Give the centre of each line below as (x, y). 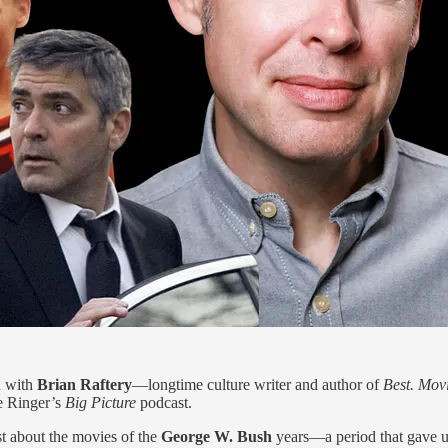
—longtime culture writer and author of (257, 384)
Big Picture (100, 402)
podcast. (164, 402)
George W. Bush (216, 436)
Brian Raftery (84, 384)
